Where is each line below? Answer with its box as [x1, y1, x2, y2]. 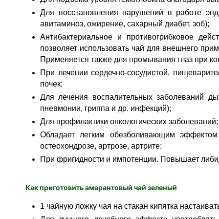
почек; [40, 80, 63, 88]
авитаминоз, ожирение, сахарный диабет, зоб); [40, 20, 209, 28]
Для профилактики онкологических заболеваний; [40, 117, 218, 126]
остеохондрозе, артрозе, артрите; [40, 142, 162, 150]
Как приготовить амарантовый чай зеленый [25, 183, 177, 192]
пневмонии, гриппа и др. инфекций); [40, 104, 171, 112]
